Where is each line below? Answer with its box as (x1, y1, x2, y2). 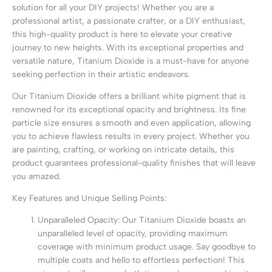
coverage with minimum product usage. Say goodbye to (38, 241, 256, 252)
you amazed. (12, 171, 61, 182)
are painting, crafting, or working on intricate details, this (12, 144, 234, 155)
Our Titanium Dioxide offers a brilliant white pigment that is (12, 90, 246, 101)
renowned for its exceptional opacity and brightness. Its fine (12, 104, 246, 115)
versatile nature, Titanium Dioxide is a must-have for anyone (12, 55, 249, 66)
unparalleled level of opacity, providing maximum (38, 228, 228, 239)
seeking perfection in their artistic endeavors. (12, 69, 190, 80)
